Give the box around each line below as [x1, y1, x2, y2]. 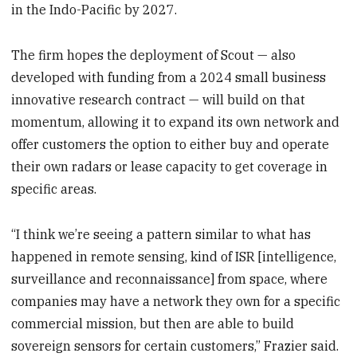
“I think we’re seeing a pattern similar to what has [11, 226, 312, 242]
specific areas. [11, 180, 97, 197]
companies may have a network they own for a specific [11, 292, 341, 309]
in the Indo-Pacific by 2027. [11, 2, 178, 18]
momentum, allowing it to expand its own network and [11, 113, 340, 130]
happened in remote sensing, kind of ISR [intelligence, [11, 248, 337, 265]
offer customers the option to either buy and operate [11, 135, 330, 152]
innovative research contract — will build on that [11, 91, 306, 108]
